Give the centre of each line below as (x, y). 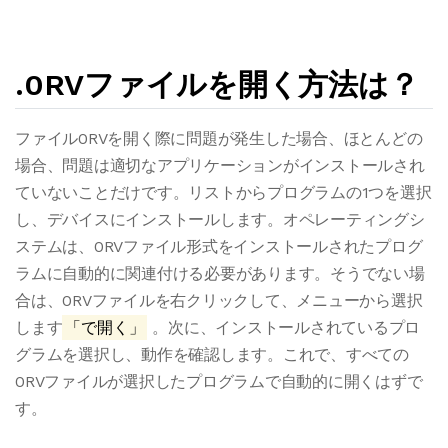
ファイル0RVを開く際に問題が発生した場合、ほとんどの (219, 138)
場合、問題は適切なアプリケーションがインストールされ (220, 165)
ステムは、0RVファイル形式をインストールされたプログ (219, 246)
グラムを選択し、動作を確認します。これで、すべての (212, 354)
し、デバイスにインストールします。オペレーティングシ (220, 219)
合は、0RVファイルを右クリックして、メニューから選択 (219, 300)
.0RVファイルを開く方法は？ (217, 84)
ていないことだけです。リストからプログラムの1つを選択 (223, 192)
